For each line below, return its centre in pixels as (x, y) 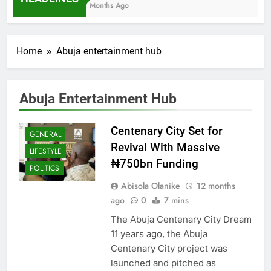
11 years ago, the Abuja (159, 233)
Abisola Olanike (150, 185)
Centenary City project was (169, 248)
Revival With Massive (165, 147)
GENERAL (45, 134)
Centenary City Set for (166, 131)
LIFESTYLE (46, 151)
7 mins (176, 200)
